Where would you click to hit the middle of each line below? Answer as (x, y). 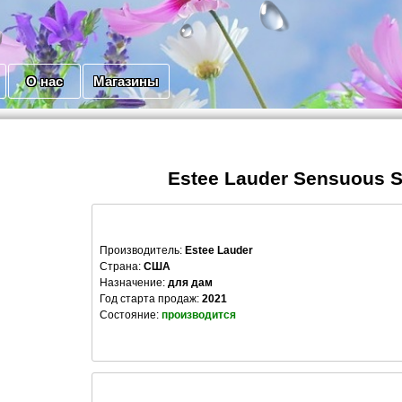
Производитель (140, 251)
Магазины (126, 82)
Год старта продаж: (151, 299)
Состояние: (131, 315)
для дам (190, 283)
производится (199, 315)
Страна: (120, 267)
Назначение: (132, 283)
